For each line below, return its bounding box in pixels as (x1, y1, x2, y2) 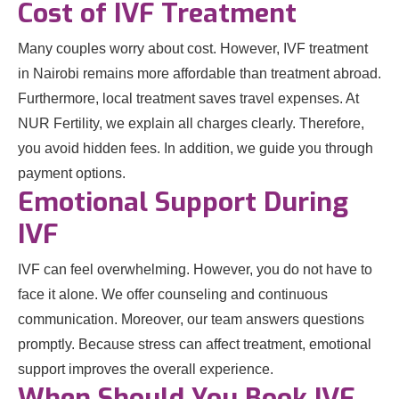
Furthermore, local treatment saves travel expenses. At (18, 91, 359, 107)
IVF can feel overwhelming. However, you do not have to (18, 262, 372, 278)
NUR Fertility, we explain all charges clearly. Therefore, (18, 116, 364, 132)
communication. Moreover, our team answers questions (18, 312, 364, 328)
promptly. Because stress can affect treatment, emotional (18, 337, 371, 353)
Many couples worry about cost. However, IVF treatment (18, 41, 368, 57)
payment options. (18, 166, 126, 182)
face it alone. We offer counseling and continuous (18, 287, 328, 303)
